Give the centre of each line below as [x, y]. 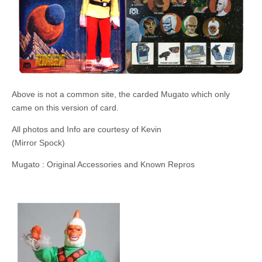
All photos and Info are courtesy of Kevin [87, 129]
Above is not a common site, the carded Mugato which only [121, 94]
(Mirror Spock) [38, 142]
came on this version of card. [65, 107]
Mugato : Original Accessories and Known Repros [103, 164]
